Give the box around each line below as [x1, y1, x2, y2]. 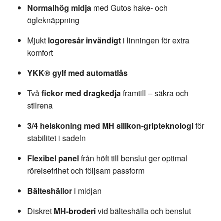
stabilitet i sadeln [27, 132, 86, 144]
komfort [27, 47, 53, 59]
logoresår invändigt [48, 35, 121, 46]
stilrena [27, 100, 53, 111]
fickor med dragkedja [41, 87, 121, 99]
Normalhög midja [27, 2, 91, 14]
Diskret [27, 205, 54, 217]
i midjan [72, 185, 102, 197]
